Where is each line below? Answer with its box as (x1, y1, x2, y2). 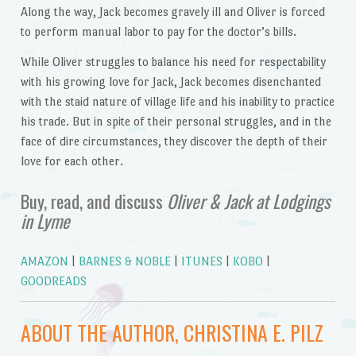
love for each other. (20, 154, 123, 168)
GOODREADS (20, 274, 87, 288)
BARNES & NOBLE (78, 254, 171, 269)
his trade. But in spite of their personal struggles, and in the (20, 114, 331, 129)
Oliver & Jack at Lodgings (166, 187, 330, 215)
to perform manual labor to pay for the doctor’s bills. (20, 25, 296, 39)
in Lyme (20, 207, 70, 234)
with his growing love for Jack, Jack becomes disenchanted (20, 75, 321, 89)
